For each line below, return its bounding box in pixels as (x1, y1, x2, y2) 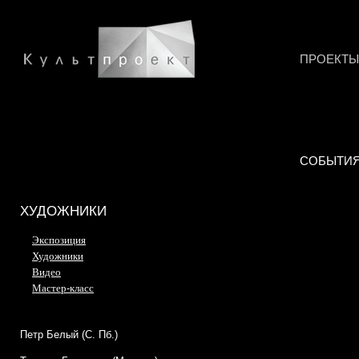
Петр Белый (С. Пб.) (20, 329, 118, 341)
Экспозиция (32, 234, 86, 246)
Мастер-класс (32, 282, 94, 294)
